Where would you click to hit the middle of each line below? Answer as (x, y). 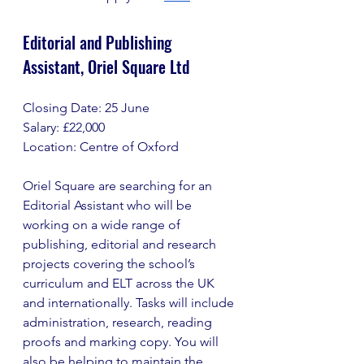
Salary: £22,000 (64, 127)
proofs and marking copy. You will (122, 342)
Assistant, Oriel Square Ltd (106, 67)
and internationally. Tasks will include (130, 303)
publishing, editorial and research (121, 244)
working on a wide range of (103, 225)
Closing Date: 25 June (86, 108)
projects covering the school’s (110, 264)
